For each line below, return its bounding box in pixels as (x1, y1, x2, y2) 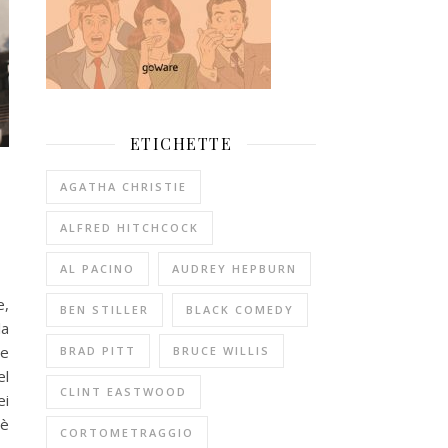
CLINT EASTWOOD (60, 384, 187, 399)
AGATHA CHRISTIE (60, 179, 187, 194)
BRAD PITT (60, 343, 136, 358)
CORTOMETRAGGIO (60, 425, 194, 440)
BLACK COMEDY (186, 302, 294, 317)
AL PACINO (60, 261, 135, 276)
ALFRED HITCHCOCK (60, 220, 199, 235)
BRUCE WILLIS (173, 343, 270, 358)
